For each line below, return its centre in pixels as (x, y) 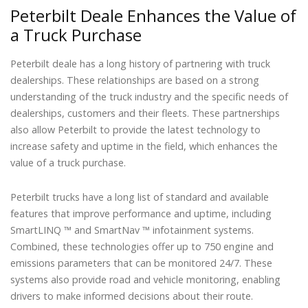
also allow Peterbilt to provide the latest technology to (135, 130)
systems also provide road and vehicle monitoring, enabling (145, 280)
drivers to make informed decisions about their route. (132, 296)
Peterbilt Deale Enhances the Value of (153, 16)
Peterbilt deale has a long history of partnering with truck (140, 64)
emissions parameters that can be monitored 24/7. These (141, 263)
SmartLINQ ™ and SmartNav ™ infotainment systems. (132, 230)
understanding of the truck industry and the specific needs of (149, 97)
